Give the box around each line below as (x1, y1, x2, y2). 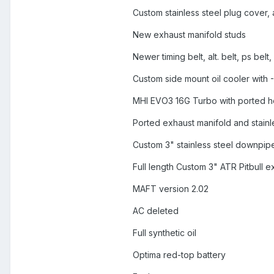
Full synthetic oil (133, 228, 196, 239)
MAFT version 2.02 (133, 183, 209, 194)
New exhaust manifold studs (133, 29, 246, 40)
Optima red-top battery (133, 250, 226, 261)
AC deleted (133, 206, 179, 217)
